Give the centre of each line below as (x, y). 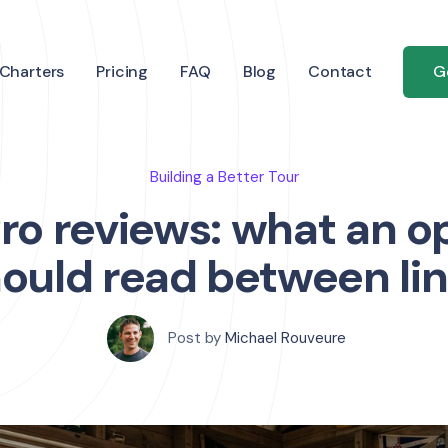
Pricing (122, 71)
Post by (194, 338)
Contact (340, 71)
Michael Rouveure (285, 338)
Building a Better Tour (224, 177)
